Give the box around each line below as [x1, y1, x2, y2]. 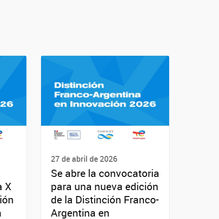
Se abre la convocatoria [50, 166, 159, 180]
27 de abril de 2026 [50, 153, 117, 164]
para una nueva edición [50, 179, 158, 194]
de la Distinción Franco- [50, 193, 159, 207]
